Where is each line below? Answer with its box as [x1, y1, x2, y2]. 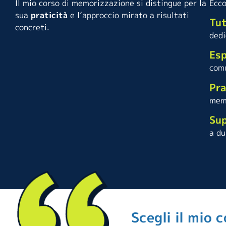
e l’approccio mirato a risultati [68, 9, 189, 21]
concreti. [15, 21, 49, 33]
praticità [31, 9, 68, 21]
